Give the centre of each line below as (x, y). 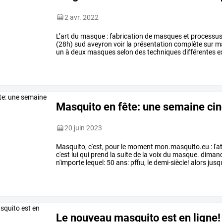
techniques (164, 52)
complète (188, 44)
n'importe (70, 163)
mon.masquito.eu (181, 147)
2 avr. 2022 (82, 17)
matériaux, (79, 60)
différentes (198, 52)
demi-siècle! (171, 163)
